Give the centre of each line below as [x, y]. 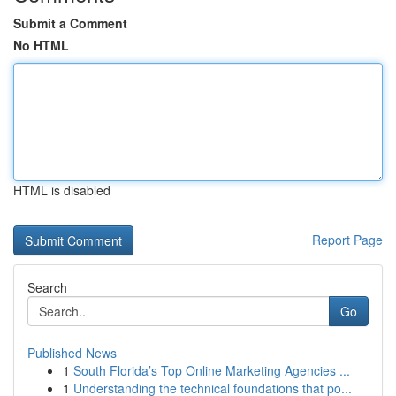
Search [47, 287]
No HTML [41, 45]
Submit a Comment [70, 23]
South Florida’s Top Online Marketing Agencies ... [212, 370]
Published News [72, 353]
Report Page [347, 240]
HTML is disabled [62, 190]
